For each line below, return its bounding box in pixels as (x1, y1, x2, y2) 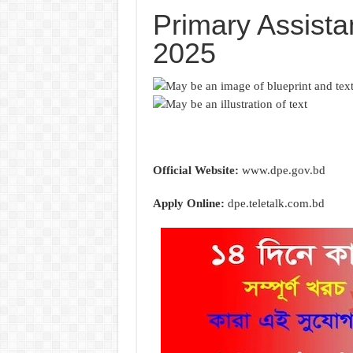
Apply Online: (152, 197, 225, 210)
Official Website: (152, 164, 239, 177)
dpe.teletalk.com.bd (224, 197, 325, 210)
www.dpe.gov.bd (238, 164, 325, 177)
